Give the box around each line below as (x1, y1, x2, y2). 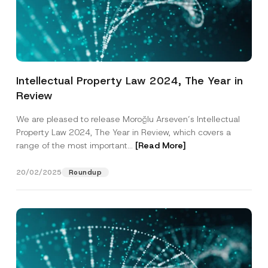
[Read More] (135, 140, 186, 151)
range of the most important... (16, 140, 135, 151)
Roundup (68, 168, 102, 176)
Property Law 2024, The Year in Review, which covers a (16, 127, 231, 138)
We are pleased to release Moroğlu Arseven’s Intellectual (16, 114, 240, 124)
